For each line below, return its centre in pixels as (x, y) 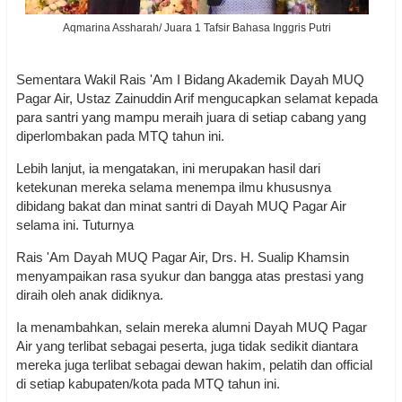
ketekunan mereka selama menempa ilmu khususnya (174, 187)
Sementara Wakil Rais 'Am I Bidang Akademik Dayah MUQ (190, 79)
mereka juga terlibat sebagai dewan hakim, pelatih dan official (194, 365)
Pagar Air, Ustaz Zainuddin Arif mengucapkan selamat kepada (197, 98)
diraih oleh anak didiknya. (90, 295)
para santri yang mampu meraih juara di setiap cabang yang (191, 117)
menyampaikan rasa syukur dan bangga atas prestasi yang (190, 276)
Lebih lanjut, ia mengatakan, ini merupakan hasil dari (168, 168)
